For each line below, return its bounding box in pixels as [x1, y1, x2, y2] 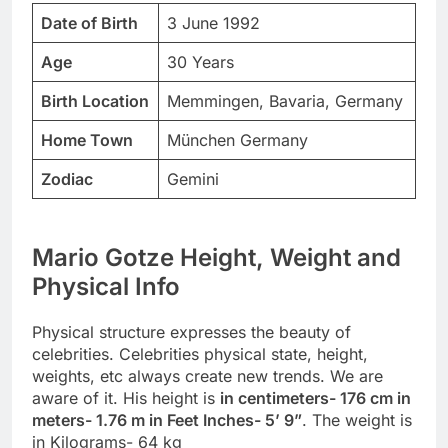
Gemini [167, 169, 219, 190]
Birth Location [41, 91, 149, 112]
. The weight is [302, 410, 412, 431]
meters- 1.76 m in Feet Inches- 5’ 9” [32, 410, 302, 431]
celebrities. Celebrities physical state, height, [32, 344, 368, 365]
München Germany [167, 130, 308, 151]
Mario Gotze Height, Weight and [32, 243, 401, 273]
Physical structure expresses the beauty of [32, 322, 351, 343]
